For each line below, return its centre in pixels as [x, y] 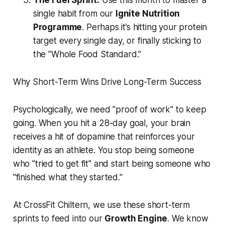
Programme [58, 27]
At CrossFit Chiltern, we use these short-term [101, 205]
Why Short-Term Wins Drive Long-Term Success [107, 82]
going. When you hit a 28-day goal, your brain [102, 123]
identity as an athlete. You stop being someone [103, 150]
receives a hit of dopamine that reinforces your [104, 137]
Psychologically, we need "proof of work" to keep [109, 110]
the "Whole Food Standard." [87, 54]
